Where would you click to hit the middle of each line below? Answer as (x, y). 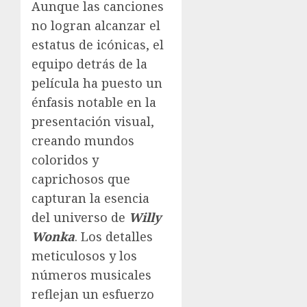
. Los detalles (114, 236)
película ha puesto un (97, 83)
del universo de (80, 217)
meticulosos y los (84, 255)
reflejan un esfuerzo (93, 294)
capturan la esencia (90, 198)
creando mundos (83, 140)
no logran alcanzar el (96, 25)
